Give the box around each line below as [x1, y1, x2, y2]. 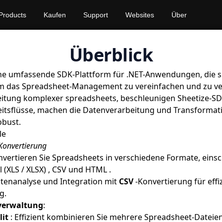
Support [83, 11, 108, 19]
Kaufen [43, 11, 66, 19]
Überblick [69, 43, 153, 67]
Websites [125, 11, 154, 19]
